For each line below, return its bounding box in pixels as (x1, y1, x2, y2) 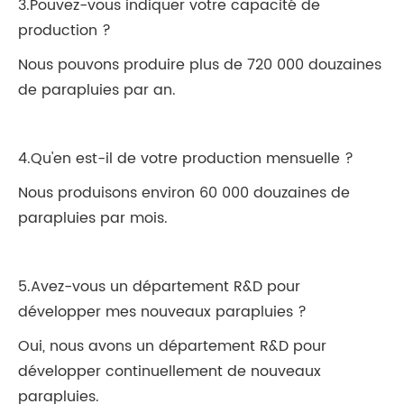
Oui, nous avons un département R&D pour (18, 334, 326, 358)
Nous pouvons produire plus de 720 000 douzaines (18, 52, 381, 77)
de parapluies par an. (18, 78, 176, 102)
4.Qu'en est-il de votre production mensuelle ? (18, 146, 353, 170)
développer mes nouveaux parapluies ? (18, 299, 307, 324)
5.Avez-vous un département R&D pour (18, 274, 300, 298)
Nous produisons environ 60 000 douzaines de (18, 180, 350, 205)
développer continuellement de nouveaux (18, 359, 321, 383)
